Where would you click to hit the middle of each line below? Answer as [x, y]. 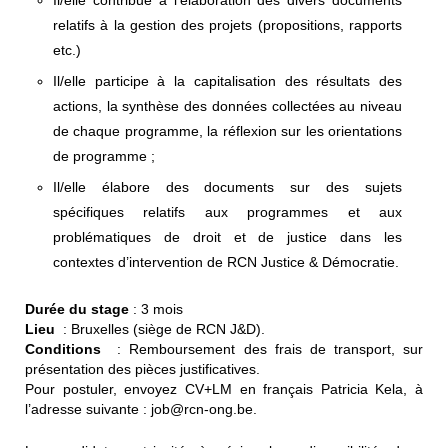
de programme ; [104, 155]
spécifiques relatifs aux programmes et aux [227, 211]
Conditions [67, 348]
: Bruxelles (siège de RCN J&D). [162, 328]
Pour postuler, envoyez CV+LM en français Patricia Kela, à [224, 388]
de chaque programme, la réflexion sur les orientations [227, 130]
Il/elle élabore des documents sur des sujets [227, 186]
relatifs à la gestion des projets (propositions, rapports [227, 24]
